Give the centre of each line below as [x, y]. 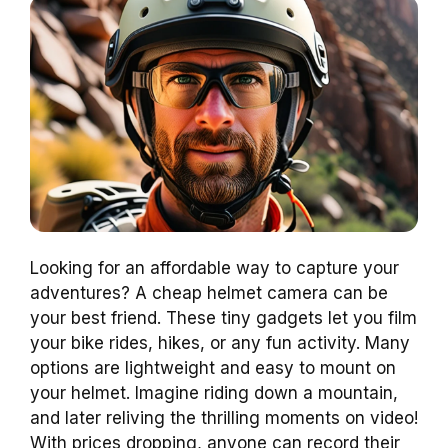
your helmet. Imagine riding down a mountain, [214, 392]
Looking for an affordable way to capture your [214, 267]
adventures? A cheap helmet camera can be [209, 292]
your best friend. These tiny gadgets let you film [223, 317]
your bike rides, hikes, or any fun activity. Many [220, 342]
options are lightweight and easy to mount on [213, 367]
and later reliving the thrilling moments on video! [224, 417]
